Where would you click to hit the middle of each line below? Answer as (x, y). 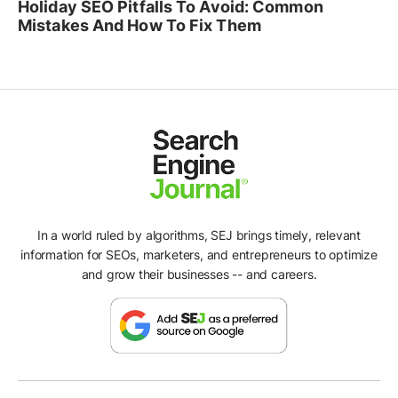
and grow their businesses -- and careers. (199, 274)
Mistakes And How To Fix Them (139, 26)
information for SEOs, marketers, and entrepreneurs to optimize (199, 254)
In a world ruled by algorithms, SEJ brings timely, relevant (199, 235)
